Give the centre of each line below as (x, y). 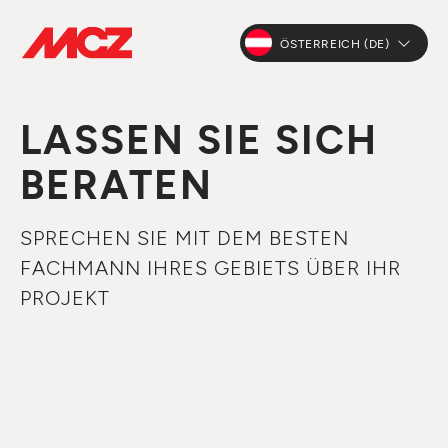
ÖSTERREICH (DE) (335, 42)
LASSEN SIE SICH (199, 138)
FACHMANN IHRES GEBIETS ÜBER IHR (210, 267)
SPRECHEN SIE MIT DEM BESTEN (184, 237)
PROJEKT (65, 297)
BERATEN (116, 183)
